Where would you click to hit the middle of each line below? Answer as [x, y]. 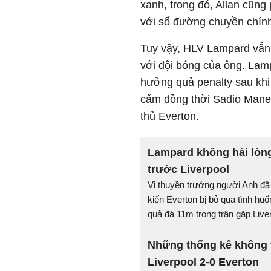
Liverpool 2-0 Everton [203, 262]
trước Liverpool [188, 169]
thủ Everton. [170, 116]
